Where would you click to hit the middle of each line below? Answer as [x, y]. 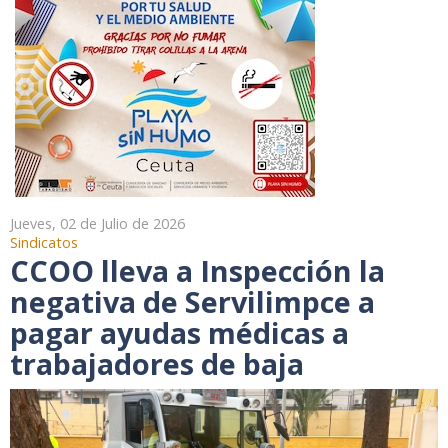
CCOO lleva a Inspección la [197, 270]
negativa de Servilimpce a [192, 301]
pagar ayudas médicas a [179, 332]
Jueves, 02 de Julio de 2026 [97, 223]
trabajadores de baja [157, 363]
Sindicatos [44, 242]
